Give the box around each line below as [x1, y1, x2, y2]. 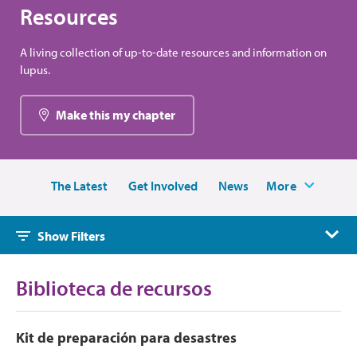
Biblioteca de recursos [16, 275, 212, 302]
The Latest [51, 178, 108, 194]
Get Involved [128, 178, 198, 194]
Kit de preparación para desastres [16, 328, 237, 347]
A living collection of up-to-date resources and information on [20, 45, 327, 61]
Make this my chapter [56, 107, 175, 124]
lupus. [20, 62, 50, 78]
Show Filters [37, 228, 105, 245]
